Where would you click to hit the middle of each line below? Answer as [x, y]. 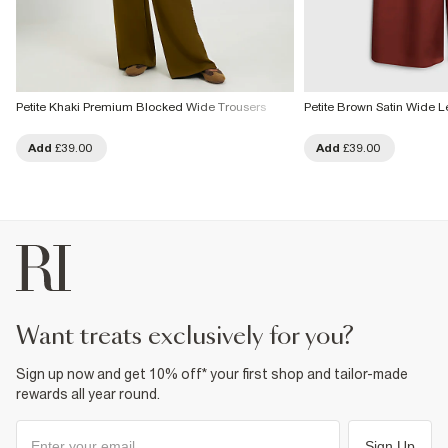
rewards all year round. [88, 393]
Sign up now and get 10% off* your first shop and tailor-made [212, 373]
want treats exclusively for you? [196, 336]
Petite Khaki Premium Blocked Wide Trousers [141, 106]
